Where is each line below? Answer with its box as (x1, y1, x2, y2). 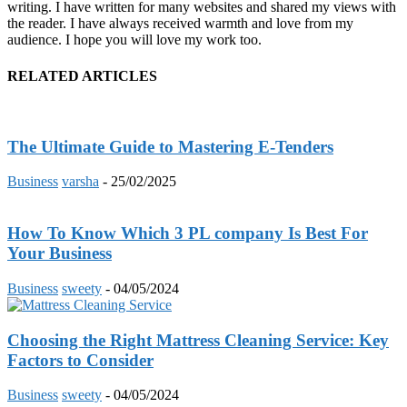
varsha (62, 174, 99, 190)
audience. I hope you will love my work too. (7, 32, 262, 48)
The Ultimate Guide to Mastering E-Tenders (7, 136, 333, 156)
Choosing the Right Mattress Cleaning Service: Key (7, 330, 389, 350)
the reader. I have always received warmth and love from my (7, 15, 353, 32)
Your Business (7, 243, 112, 263)
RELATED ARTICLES (7, 67, 157, 84)
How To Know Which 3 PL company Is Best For (7, 223, 368, 243)
